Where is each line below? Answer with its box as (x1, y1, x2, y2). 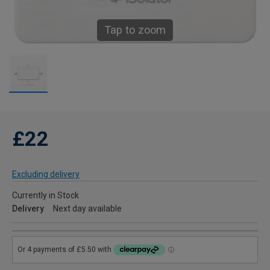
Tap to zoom (104, 24, 166, 37)
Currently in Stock (12, 190, 79, 201)
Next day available (53, 204, 122, 214)
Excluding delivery (12, 169, 80, 180)
